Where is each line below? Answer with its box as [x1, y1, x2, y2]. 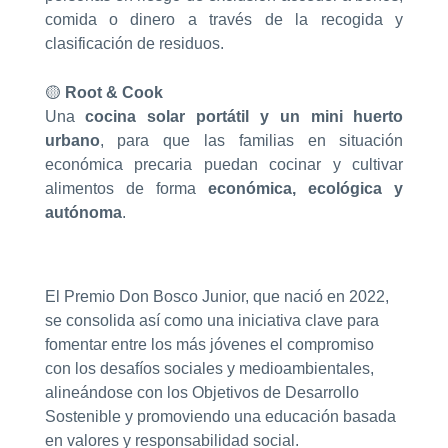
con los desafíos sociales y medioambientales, [44, 360, 374, 378]
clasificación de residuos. [44, 34, 224, 52]
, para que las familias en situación [99, 132, 404, 150]
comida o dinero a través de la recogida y [44, 10, 404, 28]
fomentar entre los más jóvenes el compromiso [44, 336, 374, 354]
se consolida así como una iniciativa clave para [44, 312, 379, 330]
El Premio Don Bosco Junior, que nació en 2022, [44, 288, 389, 306]
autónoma [44, 204, 122, 222]
